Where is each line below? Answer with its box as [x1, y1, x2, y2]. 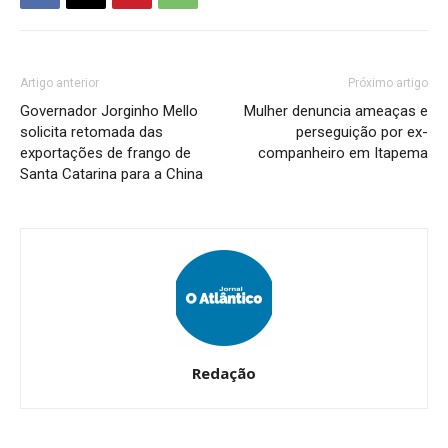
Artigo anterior [20, 75, 99, 90]
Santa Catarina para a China [20, 164, 203, 183]
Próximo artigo [348, 75, 428, 90]
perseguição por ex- [296, 122, 428, 141]
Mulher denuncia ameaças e [244, 101, 428, 120]
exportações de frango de [20, 143, 191, 162]
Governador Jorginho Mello [20, 101, 198, 120]
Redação [192, 362, 256, 383]
